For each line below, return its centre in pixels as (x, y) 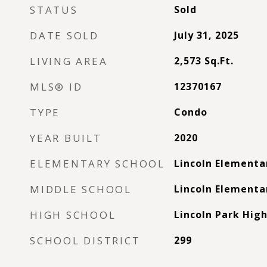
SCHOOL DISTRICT (85, 240)
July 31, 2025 (206, 35)
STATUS (54, 10)
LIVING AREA (69, 61)
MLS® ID (56, 87)
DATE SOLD (64, 35)
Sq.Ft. (219, 61)
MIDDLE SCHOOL (81, 189)
